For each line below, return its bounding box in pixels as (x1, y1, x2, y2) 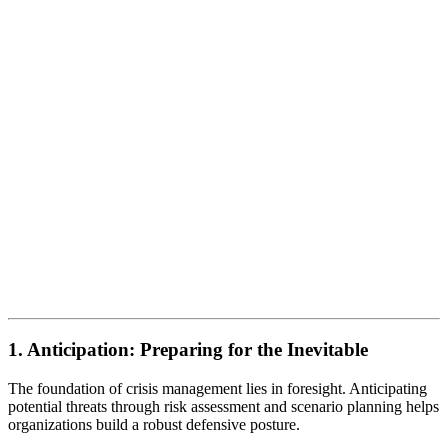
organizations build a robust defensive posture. (8, 415, 300, 433)
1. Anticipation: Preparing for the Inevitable (8, 339, 368, 361)
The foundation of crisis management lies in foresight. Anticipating (8, 379, 427, 397)
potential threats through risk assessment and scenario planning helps (8, 397, 439, 415)
